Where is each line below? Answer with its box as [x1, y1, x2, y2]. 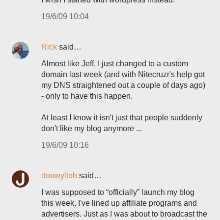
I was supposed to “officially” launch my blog [41, 188, 194, 196]
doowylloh [41, 171, 77, 180]
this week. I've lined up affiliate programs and [41, 199, 197, 207]
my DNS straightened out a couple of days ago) [41, 81, 205, 89]
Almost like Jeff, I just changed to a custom [41, 59, 188, 68]
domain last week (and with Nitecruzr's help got [41, 70, 205, 79]
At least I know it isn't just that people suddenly [41, 113, 202, 122]
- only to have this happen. [41, 92, 133, 100]
